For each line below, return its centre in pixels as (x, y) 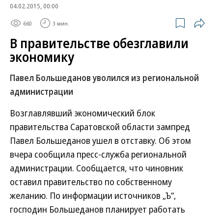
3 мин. (61, 23)
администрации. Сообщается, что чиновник (96, 168)
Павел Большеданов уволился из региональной (104, 78)
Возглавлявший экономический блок (82, 113)
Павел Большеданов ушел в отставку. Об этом (100, 140)
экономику (42, 57)
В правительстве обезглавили (99, 43)
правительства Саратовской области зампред (100, 127)
